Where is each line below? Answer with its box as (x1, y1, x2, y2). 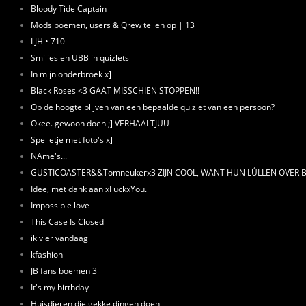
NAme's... (31, 150, 67, 161)
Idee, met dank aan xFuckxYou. (31, 183, 147, 194)
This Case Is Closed (31, 216, 104, 227)
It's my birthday (31, 281, 89, 292)
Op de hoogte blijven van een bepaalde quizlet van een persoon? (31, 101, 275, 112)
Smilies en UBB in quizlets (31, 52, 129, 63)
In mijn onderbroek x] (31, 68, 111, 79)
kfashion (31, 249, 63, 260)
